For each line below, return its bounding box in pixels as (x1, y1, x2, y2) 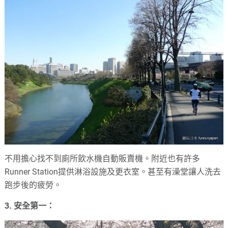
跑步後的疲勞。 (5, 180, 62, 190)
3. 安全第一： (5, 201, 55, 211)
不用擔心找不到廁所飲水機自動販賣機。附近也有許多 (5, 153, 201, 163)
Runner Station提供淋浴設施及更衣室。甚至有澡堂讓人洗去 (5, 166, 221, 177)
